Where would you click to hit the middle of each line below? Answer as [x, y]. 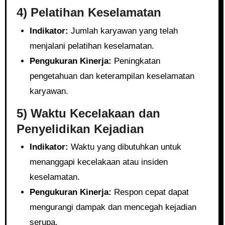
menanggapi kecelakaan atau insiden [98, 162]
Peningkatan [136, 61]
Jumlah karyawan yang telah [123, 31]
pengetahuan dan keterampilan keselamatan [112, 76]
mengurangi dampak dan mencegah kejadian [113, 207]
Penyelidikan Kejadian [80, 129]
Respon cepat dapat [150, 192]
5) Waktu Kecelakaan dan [88, 113]
